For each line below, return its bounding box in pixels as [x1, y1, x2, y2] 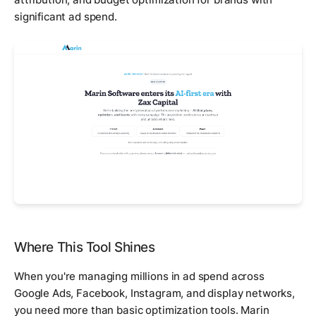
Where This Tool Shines [14, 239, 155, 256]
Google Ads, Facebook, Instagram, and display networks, [14, 286, 295, 300]
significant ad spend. [14, 9, 117, 23]
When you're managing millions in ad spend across [14, 269, 265, 284]
